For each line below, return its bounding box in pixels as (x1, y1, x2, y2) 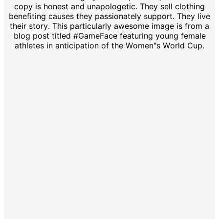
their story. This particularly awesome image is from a (10, 21, 209, 31)
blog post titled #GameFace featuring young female (13, 30, 206, 41)
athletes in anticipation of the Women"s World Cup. (15, 40, 204, 50)
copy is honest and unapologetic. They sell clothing (14, 1, 205, 11)
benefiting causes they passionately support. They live (9, 11, 210, 21)
